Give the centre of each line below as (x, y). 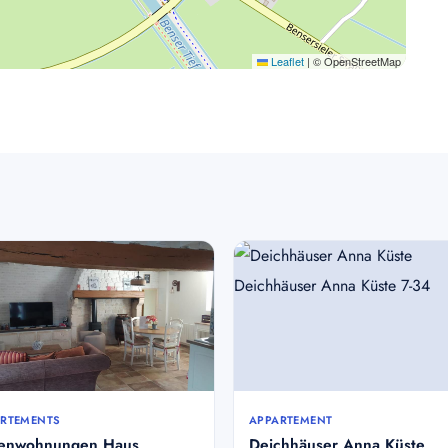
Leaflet (286, 61)
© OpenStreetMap (355, 61)
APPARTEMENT (291, 420)
